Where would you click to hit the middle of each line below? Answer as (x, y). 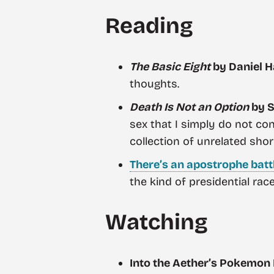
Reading (149, 26)
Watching (157, 222)
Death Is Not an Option (189, 107)
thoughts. (154, 84)
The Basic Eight (170, 67)
